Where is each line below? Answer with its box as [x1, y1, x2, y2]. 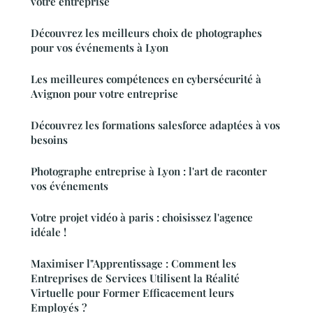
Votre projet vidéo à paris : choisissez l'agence [31, 210, 253, 225]
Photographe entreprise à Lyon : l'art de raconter [31, 164, 267, 179]
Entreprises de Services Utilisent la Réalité [31, 271, 240, 286]
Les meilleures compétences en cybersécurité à [31, 72, 261, 87]
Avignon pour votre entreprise [31, 87, 178, 101]
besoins [31, 133, 68, 147]
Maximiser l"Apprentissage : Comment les [31, 256, 236, 271]
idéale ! [31, 225, 66, 240]
